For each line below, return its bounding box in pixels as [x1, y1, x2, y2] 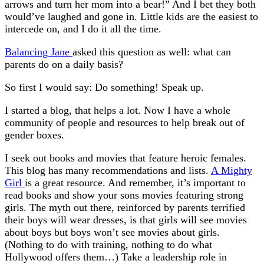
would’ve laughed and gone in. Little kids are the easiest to [5, 11, 258, 23]
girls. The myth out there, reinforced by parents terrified [5, 202, 245, 214]
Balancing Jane [5, 46, 72, 58]
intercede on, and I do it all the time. [5, 23, 161, 35]
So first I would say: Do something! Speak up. [5, 81, 204, 94]
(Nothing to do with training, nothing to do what [5, 239, 212, 251]
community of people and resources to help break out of [5, 117, 245, 129]
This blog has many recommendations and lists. [5, 164, 211, 177]
